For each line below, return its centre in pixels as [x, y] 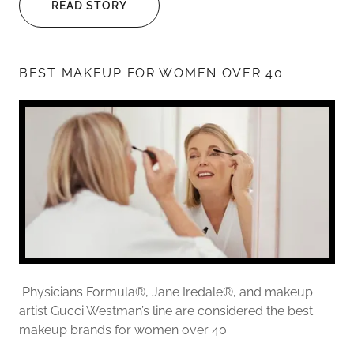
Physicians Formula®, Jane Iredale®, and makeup [166, 292]
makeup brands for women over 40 [123, 330]
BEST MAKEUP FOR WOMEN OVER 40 [151, 73]
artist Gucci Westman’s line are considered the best [166, 311]
